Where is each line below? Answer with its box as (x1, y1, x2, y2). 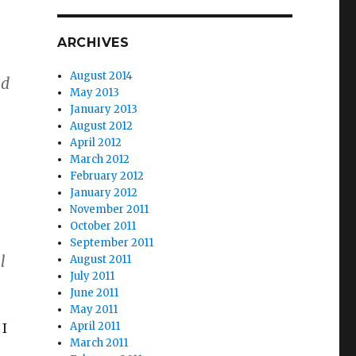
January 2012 (70, 186, 138, 199)
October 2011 (70, 219, 137, 233)
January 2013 (70, 103, 138, 116)
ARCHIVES (56, 35, 130, 50)
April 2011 (70, 319, 121, 333)
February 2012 (70, 169, 145, 183)
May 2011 (70, 303, 118, 316)
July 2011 (70, 269, 115, 283)
